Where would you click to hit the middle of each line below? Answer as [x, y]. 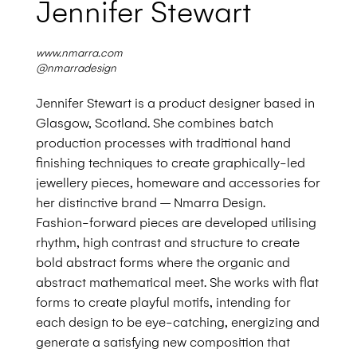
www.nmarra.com [79, 53]
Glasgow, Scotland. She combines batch [154, 124]
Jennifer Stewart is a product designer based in [175, 104]
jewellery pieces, [86, 183]
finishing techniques [96, 163]
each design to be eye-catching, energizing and [177, 323]
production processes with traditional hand [163, 143]
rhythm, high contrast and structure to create [167, 243]
